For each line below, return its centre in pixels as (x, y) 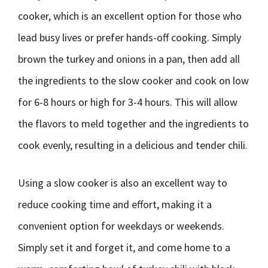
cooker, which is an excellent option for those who (130, 16)
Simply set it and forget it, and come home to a (124, 247)
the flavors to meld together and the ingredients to (133, 124)
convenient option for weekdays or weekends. (121, 226)
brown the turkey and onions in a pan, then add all (129, 59)
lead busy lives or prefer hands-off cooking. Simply (130, 37)
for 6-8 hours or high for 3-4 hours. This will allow (128, 102)
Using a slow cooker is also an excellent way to (123, 183)
